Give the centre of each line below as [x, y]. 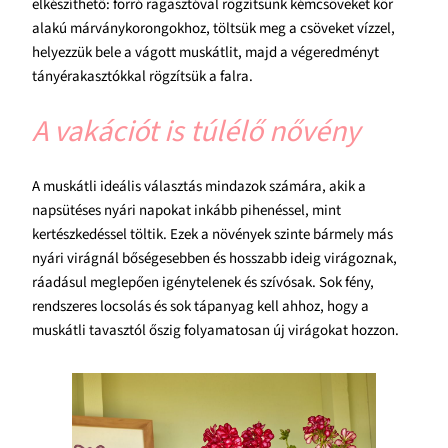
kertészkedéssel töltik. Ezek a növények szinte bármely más [212, 235]
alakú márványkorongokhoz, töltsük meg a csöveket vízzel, [213, 29]
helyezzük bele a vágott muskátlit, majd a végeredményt [205, 53]
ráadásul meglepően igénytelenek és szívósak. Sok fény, [203, 283]
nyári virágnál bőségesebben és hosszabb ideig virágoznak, [214, 259]
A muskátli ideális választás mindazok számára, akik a [199, 187]
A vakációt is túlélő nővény [196, 132]
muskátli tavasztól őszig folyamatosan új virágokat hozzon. [215, 331]
